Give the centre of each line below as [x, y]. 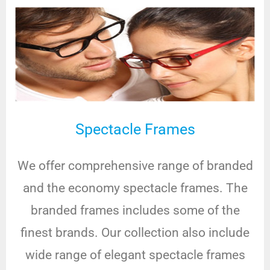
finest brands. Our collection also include [135, 232]
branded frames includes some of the [135, 210]
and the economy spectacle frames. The [135, 188]
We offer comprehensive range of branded [135, 165]
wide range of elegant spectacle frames [135, 255]
